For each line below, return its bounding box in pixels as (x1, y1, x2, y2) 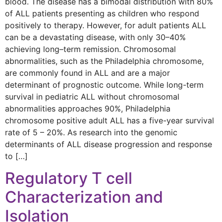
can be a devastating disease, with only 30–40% (5, 32, 186, 42)
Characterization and (5, 187, 163, 207)
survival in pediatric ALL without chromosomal (5, 91, 179, 102)
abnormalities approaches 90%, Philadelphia (5, 103, 170, 113)
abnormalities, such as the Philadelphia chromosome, (5, 55, 204, 66)
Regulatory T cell (5, 168, 132, 188)
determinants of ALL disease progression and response (5, 139, 212, 149)
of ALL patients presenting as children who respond (5, 8, 199, 18)
